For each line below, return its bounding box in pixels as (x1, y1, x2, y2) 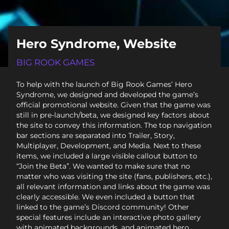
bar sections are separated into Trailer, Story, (16, 130, 175, 140)
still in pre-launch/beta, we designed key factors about (16, 110, 210, 120)
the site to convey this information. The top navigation (16, 120, 212, 130)
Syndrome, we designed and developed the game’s (16, 89, 198, 99)
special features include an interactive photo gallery (16, 212, 201, 222)
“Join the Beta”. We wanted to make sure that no (16, 161, 190, 171)
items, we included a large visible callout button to (16, 151, 197, 161)
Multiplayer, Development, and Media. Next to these (16, 141, 201, 150)
